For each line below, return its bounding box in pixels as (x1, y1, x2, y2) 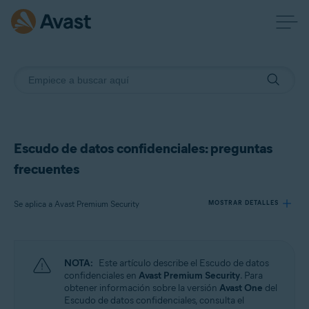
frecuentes (14, 161, 79, 177)
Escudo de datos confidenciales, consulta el (64, 295, 244, 306)
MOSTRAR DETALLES (208, 199, 279, 206)
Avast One (219, 282, 263, 294)
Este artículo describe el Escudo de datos (99, 257, 269, 269)
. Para (240, 270, 263, 281)
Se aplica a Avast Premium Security (14, 199, 139, 209)
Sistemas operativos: (31, 298, 101, 308)
